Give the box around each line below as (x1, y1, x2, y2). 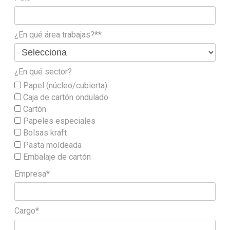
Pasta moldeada (21, 140, 82, 150)
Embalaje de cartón (21, 151, 91, 162)
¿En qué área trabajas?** (14, 29, 102, 40)
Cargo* (14, 206, 39, 216)
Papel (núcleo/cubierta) (21, 80, 107, 90)
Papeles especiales (21, 116, 95, 126)
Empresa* (14, 168, 50, 179)
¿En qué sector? (14, 67, 72, 77)
